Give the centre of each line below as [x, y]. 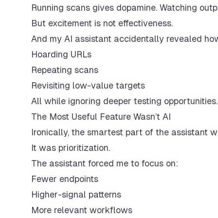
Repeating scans [65, 70]
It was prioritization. [71, 148]
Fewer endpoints [65, 179]
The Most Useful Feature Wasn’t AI [101, 117]
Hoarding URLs [61, 54]
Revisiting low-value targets [88, 85]
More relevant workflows [82, 210]
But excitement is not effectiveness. [102, 23]
